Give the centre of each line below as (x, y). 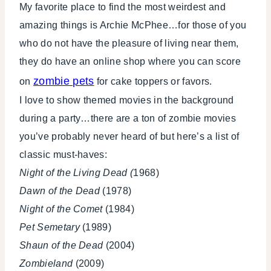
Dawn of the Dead (61, 191)
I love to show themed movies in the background (127, 100)
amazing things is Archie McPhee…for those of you (133, 25)
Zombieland (46, 264)
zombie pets (64, 81)
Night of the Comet (61, 209)
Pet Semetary (50, 227)
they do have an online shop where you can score (130, 62)
